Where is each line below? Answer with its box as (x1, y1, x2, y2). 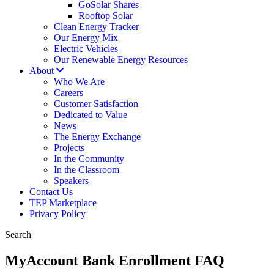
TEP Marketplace (29, 198, 97, 208)
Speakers (54, 176, 89, 186)
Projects (54, 143, 84, 153)
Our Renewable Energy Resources (54, 54, 188, 65)
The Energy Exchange (54, 131, 141, 142)
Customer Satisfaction (54, 98, 138, 109)
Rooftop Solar (78, 10, 133, 21)
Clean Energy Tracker (54, 21, 139, 32)
